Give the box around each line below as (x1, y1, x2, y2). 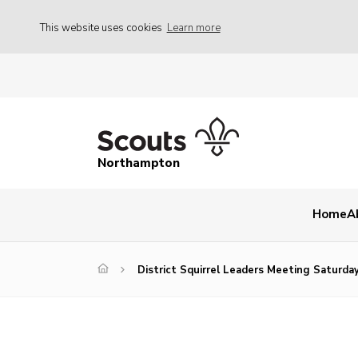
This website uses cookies (40, 20, 165, 35)
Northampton (97, 155, 180, 172)
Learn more (166, 20, 221, 35)
